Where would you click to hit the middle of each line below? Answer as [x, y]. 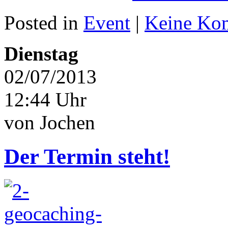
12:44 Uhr [45, 99]
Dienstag [41, 53]
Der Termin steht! [87, 156]
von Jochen [50, 122]
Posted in [44, 22]
